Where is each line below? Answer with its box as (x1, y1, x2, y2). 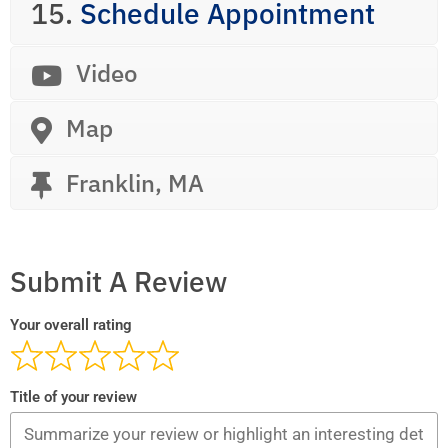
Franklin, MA (66, 167, 204, 200)
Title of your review (10, 388, 137, 407)
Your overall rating (10, 315, 132, 334)
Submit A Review (10, 262, 227, 300)
